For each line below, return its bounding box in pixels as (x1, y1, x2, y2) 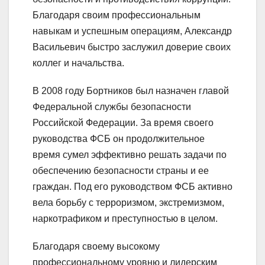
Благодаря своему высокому (33, 241, 160, 252)
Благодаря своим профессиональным (33, 10, 201, 21)
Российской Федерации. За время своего (33, 118, 214, 128)
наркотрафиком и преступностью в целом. (33, 214, 218, 224)
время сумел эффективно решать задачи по (33, 150, 227, 160)
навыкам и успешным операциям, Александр (33, 26, 232, 37)
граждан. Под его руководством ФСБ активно (33, 182, 232, 192)
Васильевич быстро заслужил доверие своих (33, 42, 231, 53)
